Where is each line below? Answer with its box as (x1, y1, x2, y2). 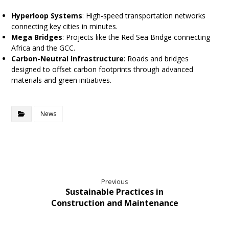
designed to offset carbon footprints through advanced (11, 64, 194, 75)
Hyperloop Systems (11, 11, 83, 21)
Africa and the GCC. (11, 43, 76, 53)
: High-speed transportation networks (82, 11, 206, 21)
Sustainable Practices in (65, 186, 164, 198)
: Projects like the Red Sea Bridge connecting (62, 32, 211, 42)
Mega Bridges (11, 32, 63, 42)
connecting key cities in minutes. (11, 21, 118, 32)
